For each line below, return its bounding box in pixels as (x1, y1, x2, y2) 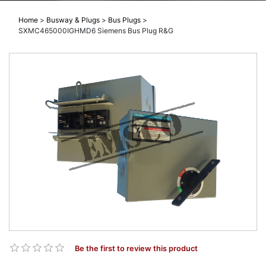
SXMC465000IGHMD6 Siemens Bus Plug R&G (18, 26, 173, 36)
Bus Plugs (108, 15, 141, 25)
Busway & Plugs (46, 15, 100, 25)
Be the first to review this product (75, 244, 198, 254)
